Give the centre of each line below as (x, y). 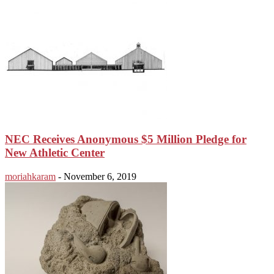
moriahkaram (30, 176)
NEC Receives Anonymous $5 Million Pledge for (126, 139)
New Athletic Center (55, 153)
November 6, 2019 (100, 176)
